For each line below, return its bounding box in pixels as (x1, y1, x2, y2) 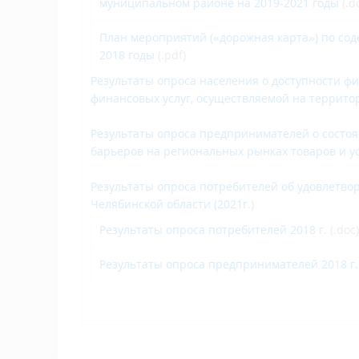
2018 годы (99, 46, 155, 63)
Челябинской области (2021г (91, 196, 248, 212)
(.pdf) (155, 46, 186, 63)
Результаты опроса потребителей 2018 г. (99, 221, 327, 237)
